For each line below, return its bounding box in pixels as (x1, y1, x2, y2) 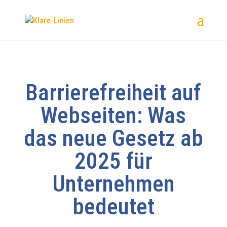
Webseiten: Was (41, 102, 186, 129)
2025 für (74, 147, 153, 174)
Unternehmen (52, 170, 175, 197)
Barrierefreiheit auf (25, 79, 202, 106)
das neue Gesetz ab (23, 125, 203, 152)
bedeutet (72, 193, 155, 220)
